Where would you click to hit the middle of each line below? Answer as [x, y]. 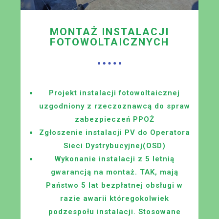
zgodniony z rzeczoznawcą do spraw [117, 106]
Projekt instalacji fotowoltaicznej [114, 93]
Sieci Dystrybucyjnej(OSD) [114, 145]
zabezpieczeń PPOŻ [114, 119]
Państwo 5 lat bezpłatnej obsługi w [114, 185]
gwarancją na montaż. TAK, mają [114, 172]
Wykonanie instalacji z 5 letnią [114, 159]
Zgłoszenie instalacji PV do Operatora [114, 132]
